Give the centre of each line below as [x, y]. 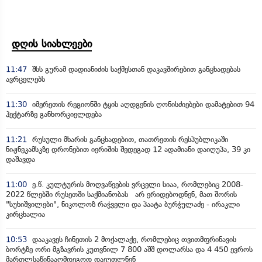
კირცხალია [25, 214]
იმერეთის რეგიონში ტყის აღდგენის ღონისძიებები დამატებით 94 [142, 104]
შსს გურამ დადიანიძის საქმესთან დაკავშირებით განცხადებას [135, 69]
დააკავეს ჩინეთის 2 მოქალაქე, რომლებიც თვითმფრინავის [133, 239]
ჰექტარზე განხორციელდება [54, 114]
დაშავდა [20, 159]
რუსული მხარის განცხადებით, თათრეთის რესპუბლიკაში [129, 139]
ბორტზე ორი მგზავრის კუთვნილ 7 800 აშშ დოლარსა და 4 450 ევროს [129, 249]
